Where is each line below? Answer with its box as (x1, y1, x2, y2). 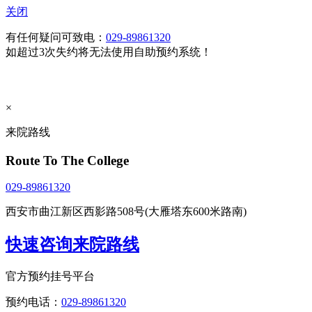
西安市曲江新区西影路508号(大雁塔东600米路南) (6, 205, 247, 218)
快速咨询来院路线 (6, 235, 139, 254)
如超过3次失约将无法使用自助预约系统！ (6, 46, 212, 58)
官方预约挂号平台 (6, 270, 95, 283)
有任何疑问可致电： (6, 31, 106, 44)
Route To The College (6, 153, 129, 168)
